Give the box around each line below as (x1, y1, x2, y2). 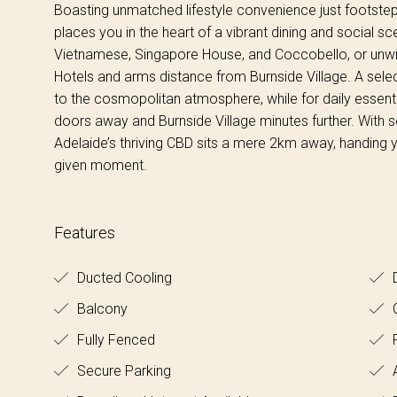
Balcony (73, 300, 128, 317)
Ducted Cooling (73, 269, 172, 286)
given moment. (53, 156, 147, 174)
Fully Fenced (73, 331, 155, 348)
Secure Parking (73, 362, 171, 379)
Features (53, 222, 115, 242)
